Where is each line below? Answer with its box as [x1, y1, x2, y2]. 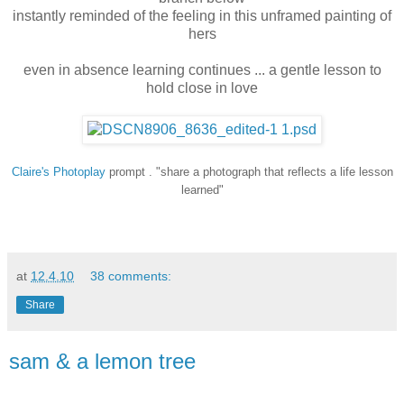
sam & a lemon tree [9, 349, 196, 374]
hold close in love [146, 80, 258, 96]
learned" [180, 183, 224, 197]
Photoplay [52, 165, 106, 179]
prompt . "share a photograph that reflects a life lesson [105, 165, 393, 179]
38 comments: [90, 269, 172, 284]
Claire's [11, 165, 50, 179]
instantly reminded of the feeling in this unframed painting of [13, 8, 391, 24]
